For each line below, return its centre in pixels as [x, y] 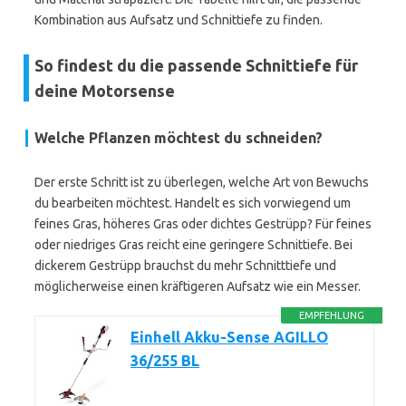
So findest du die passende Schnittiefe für [196, 65]
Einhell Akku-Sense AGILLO [229, 337]
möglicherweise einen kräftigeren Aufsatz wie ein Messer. [198, 286]
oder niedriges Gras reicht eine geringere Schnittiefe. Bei [193, 245]
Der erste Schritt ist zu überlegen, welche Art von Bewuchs [202, 182]
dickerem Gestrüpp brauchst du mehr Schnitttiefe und [185, 266]
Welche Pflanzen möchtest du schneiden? [179, 138]
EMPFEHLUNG [332, 315]
